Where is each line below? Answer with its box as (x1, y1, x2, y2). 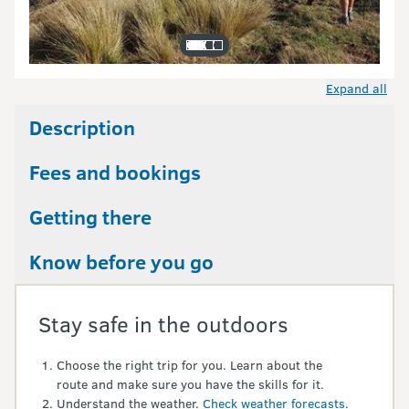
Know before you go (29, 247, 214, 276)
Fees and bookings (29, 158, 201, 186)
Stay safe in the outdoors (38, 309, 288, 340)
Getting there (29, 203, 152, 231)
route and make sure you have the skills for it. (57, 375, 324, 393)
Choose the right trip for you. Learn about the (57, 356, 322, 374)
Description (29, 113, 135, 142)
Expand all (326, 79, 387, 98)
